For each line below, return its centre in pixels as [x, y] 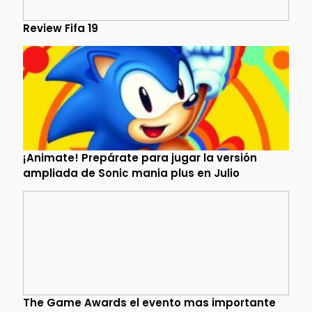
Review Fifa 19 [60, 28]
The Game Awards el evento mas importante [149, 302]
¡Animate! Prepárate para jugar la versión [140, 157]
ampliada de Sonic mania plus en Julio [131, 173]
